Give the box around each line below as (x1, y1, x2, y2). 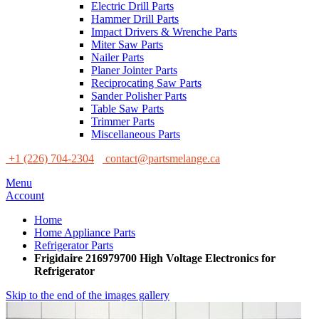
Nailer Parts (91, 51, 144, 63)
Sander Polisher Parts (91, 90, 187, 102)
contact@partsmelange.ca (105, 152, 220, 164)
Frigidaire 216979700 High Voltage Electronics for (34, 252, 276, 264)
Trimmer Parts (91, 115, 155, 127)
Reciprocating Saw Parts (91, 77, 202, 89)
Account (6, 189, 44, 202)
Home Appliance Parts (34, 226, 135, 239)
